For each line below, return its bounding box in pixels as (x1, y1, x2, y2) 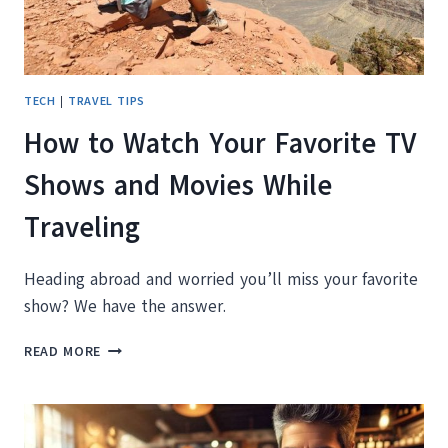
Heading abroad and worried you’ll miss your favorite (24, 268, 418, 292)
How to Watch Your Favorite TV (24, 124, 416, 164)
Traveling (24, 208, 140, 248)
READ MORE (24, 342, 102, 362)
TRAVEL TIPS (68, 93, 145, 110)
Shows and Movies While (24, 166, 332, 206)
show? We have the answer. (24, 295, 226, 319)
